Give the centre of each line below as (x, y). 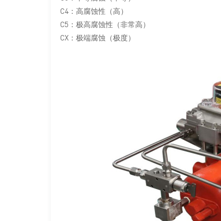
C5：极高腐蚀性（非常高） (105, 24)
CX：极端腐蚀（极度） (98, 37)
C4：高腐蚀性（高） (94, 11)
